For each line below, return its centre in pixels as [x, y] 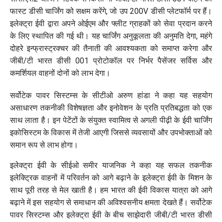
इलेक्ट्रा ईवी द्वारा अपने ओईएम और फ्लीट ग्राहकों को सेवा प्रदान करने [111, 24]
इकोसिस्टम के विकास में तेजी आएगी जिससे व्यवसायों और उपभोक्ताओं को [111, 133]
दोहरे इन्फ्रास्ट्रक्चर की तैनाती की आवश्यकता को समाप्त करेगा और [111, 49]
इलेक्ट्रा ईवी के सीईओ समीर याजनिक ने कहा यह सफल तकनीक [111, 166]
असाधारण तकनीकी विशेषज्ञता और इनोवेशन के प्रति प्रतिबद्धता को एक [111, 108]
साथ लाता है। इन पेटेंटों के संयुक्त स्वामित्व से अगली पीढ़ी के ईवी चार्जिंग [111, 120]
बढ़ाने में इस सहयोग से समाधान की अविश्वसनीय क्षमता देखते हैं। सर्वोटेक [111, 203]
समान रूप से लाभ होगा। [44, 145]
